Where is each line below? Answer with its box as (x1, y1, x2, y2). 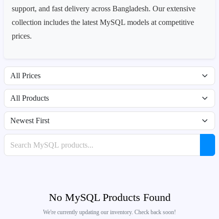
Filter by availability (3, 89, 49, 96)
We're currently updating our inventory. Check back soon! (43, 209, 176, 216)
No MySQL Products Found (48, 192, 171, 203)
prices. (12, 32, 32, 40)
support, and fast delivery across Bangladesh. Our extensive (12, 4, 196, 13)
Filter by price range (3, 67, 50, 74)
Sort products (3, 112, 35, 119)
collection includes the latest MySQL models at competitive (12, 18, 194, 26)
